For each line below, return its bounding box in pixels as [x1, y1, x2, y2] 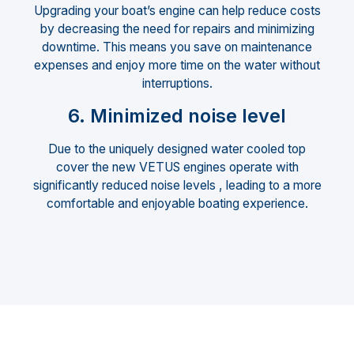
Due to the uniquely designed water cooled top [48, 141, 306, 156]
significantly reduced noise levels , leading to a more [32, 177, 322, 193]
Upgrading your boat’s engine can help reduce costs [33, 2, 321, 18]
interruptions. [141, 75, 213, 91]
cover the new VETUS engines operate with [55, 159, 299, 175]
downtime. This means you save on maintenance [42, 39, 312, 55]
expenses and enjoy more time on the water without [34, 57, 320, 73]
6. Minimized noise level [68, 104, 286, 128]
